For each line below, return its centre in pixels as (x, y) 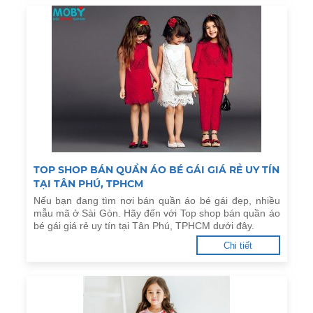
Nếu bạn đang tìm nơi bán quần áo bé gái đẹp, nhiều (156, 201)
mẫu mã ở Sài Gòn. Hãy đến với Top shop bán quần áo (156, 213)
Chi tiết (238, 246)
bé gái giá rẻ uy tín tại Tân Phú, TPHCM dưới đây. (144, 226)
